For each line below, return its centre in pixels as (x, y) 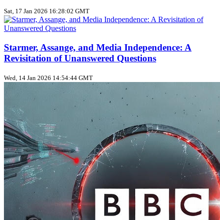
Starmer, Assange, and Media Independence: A (98, 47)
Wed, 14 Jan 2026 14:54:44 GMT (48, 78)
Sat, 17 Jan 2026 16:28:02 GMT (47, 11)
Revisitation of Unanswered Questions (80, 58)
